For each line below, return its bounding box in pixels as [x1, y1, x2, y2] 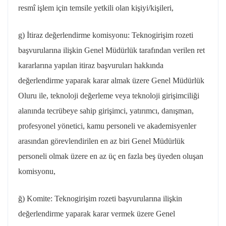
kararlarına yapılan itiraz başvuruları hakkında [18, 61, 163, 70]
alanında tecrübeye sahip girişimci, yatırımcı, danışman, [18, 106, 194, 115]
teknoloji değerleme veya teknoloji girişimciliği [48, 91, 199, 100]
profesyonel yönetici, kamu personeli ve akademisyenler [18, 122, 196, 130]
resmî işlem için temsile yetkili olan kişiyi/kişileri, [18, 4, 174, 12]
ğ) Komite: [18, 194, 54, 203]
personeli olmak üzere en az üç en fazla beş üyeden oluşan [18, 152, 203, 160]
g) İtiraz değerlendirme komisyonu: [18, 31, 132, 39]
